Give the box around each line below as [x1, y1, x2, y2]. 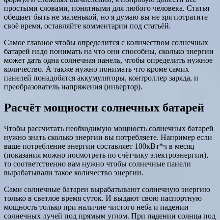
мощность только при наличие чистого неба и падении [4, 202, 189, 211]
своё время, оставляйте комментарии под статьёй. [4, 21, 171, 30]
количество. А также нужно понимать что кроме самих [4, 64, 189, 73]
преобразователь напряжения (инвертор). [4, 82, 142, 91]
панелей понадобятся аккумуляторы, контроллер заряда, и [4, 73, 198, 82]
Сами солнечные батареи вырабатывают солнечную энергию [4, 185, 210, 193]
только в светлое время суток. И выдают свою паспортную [4, 193, 202, 202]
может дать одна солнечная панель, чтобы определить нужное [4, 55, 213, 64]
